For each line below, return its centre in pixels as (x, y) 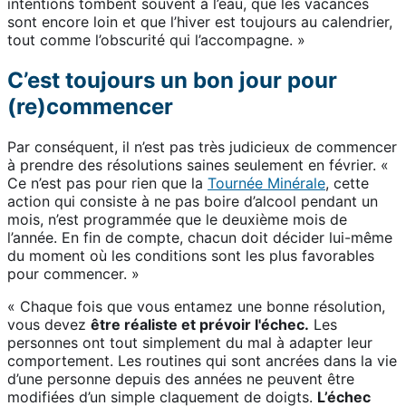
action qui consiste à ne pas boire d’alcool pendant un (193, 202)
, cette (347, 184)
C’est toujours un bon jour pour (172, 81)
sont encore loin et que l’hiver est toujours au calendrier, (200, 22)
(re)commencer (90, 107)
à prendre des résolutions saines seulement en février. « (198, 165)
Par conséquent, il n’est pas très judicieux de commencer (202, 147)
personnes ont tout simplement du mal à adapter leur (190, 343)
